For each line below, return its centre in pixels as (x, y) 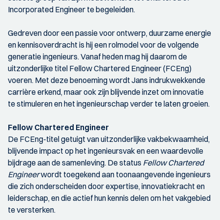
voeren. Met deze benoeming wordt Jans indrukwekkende (107, 80)
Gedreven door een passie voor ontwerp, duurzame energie (110, 33)
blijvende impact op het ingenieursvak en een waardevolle (106, 151)
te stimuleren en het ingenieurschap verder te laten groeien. (109, 103)
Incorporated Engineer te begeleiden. (71, 9)
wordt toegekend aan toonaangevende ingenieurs (125, 174)
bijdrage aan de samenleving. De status (75, 162)
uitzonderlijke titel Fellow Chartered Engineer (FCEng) (100, 68)
